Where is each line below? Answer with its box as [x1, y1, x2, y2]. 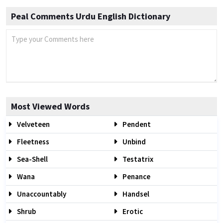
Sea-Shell [15, 154, 48, 164]
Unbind [121, 137, 146, 146]
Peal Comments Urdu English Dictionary [11, 10, 170, 22]
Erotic [121, 207, 143, 216]
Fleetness [15, 137, 49, 146]
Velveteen [15, 119, 50, 129]
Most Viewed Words [11, 101, 90, 112]
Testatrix [121, 154, 153, 164]
